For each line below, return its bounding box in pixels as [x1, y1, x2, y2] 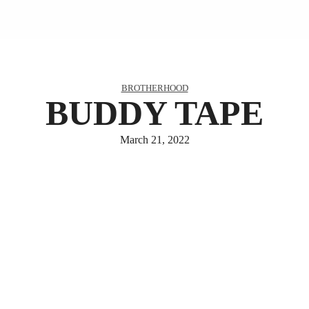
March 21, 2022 [119, 134, 190, 146]
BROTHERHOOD [121, 83, 188, 94]
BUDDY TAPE [46, 94, 263, 133]
